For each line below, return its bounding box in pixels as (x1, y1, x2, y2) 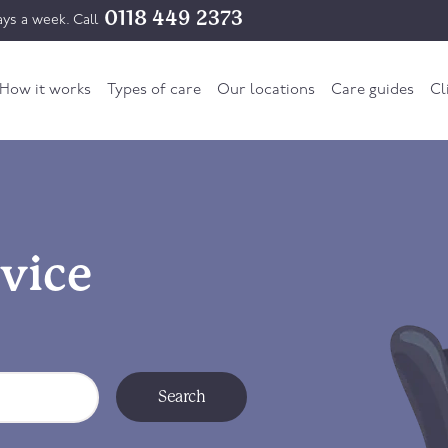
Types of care (106, 83, 201, 98)
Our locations (216, 83, 315, 98)
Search (158, 387, 205, 407)
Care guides (330, 83, 414, 98)
